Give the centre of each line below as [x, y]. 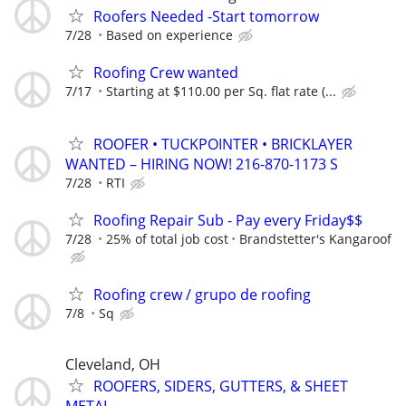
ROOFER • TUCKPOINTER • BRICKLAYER [223, 145]
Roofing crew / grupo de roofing [202, 294]
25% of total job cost [167, 239]
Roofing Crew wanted [166, 73]
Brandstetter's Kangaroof [315, 239]
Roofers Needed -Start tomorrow [206, 16]
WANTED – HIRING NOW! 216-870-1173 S [202, 164]
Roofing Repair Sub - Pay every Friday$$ [228, 221]
